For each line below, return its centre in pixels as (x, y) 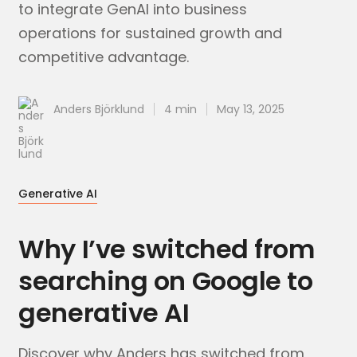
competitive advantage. (104, 57)
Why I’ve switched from (167, 249)
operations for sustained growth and (151, 33)
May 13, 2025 (251, 109)
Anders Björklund (99, 109)
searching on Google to (166, 281)
